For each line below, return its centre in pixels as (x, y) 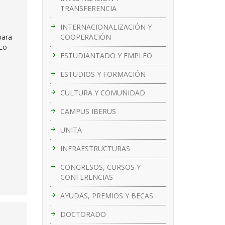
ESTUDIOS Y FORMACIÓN (103, 74)
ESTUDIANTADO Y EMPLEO (106, 55)
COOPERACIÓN (85, 37)
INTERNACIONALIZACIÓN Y (106, 27)
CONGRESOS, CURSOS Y (100, 167)
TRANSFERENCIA (88, 8)
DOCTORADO (83, 214)
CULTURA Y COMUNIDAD (102, 92)
